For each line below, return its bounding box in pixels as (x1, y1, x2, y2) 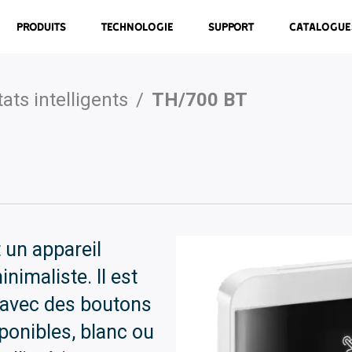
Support (208, 20, 255, 33)
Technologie (101, 20, 174, 33)
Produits (16, 20, 67, 33)
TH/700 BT (152, 89, 247, 111)
